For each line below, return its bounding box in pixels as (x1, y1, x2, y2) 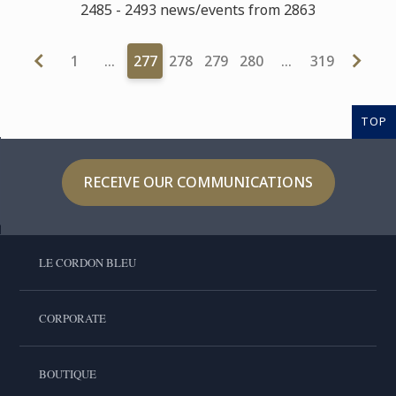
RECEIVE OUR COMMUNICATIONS (83, 172, 313, 193)
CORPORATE (38, 310, 106, 327)
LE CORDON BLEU (38, 255, 136, 271)
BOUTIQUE (38, 366, 96, 383)
